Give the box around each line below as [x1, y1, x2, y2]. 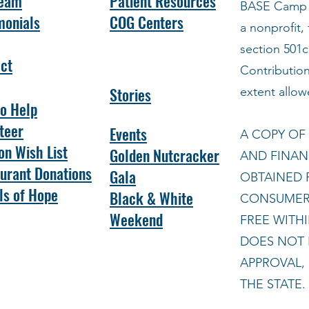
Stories [110, 83, 151, 106]
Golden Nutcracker [110, 144, 219, 166]
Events [110, 123, 147, 145]
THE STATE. [240, 277, 306, 292]
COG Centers [110, 11, 183, 33]
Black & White [110, 187, 193, 209]
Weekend [110, 208, 163, 230]
